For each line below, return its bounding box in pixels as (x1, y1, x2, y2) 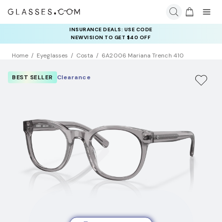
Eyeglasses (37, 52, 68, 60)
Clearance (56, 73, 91, 82)
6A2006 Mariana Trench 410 (102, 52, 184, 60)
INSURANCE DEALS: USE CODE (69, 26, 153, 33)
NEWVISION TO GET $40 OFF (71, 34, 151, 41)
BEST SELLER (12, 73, 53, 82)
